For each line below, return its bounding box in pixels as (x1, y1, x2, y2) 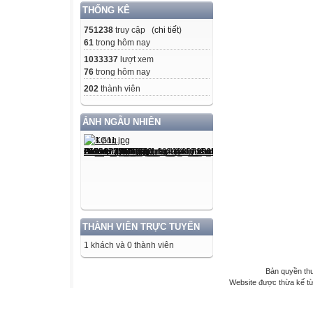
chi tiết (154, 24, 179, 35)
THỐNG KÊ (82, 4, 130, 15)
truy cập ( (113, 24, 154, 35)
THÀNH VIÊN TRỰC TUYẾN (82, 221, 200, 232)
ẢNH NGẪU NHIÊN (82, 116, 161, 127)
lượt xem (118, 54, 154, 64)
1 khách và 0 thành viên (84, 240, 174, 250)
